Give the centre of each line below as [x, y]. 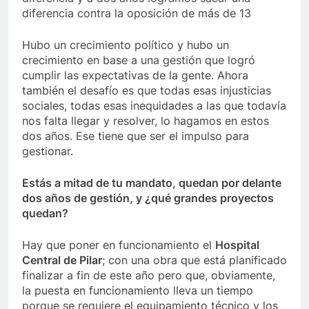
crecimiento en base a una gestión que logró [139, 60]
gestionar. [48, 151]
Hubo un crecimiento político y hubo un [126, 45]
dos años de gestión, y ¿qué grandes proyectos [148, 198]
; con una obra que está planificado [195, 260]
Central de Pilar [62, 260]
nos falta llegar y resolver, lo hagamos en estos [146, 121]
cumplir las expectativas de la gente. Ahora [135, 76]
